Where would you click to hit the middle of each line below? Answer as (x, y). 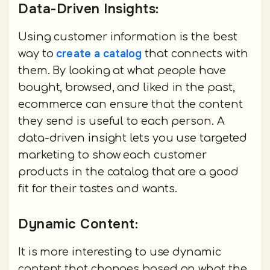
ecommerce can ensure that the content (130, 104)
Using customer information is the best (128, 36)
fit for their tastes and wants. (98, 188)
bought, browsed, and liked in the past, (127, 87)
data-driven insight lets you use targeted (133, 138)
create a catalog (99, 53)
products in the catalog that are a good (128, 171)
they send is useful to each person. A (121, 121)
